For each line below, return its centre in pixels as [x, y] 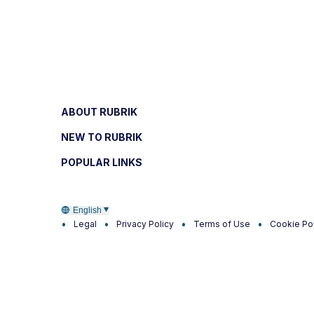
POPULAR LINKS [102, 162]
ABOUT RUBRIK [99, 111]
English [87, 211]
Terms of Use [222, 224]
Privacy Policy [145, 224]
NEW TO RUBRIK [102, 137]
